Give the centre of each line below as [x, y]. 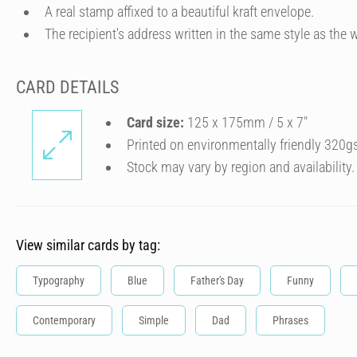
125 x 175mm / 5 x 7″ [246, 122]
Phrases [290, 320]
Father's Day [217, 280]
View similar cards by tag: [88, 245]
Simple [154, 320]
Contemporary [64, 320]
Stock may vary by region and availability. [241, 167]
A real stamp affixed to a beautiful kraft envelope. [179, 11]
